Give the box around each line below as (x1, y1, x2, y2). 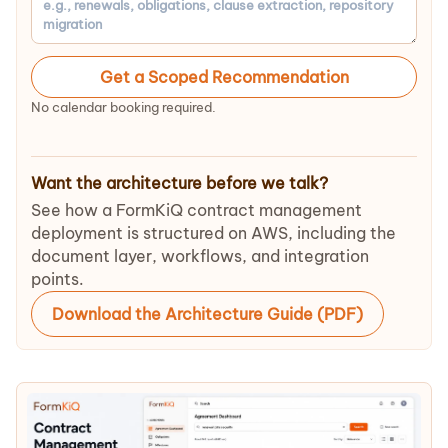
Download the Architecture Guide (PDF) (52, 304, 363, 324)
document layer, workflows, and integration (31, 246, 369, 266)
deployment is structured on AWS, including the (31, 223, 396, 243)
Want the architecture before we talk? (31, 173, 328, 193)
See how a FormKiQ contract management (31, 200, 362, 220)
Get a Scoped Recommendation (99, 67, 349, 87)
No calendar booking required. (31, 99, 216, 115)
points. (31, 269, 84, 289)
